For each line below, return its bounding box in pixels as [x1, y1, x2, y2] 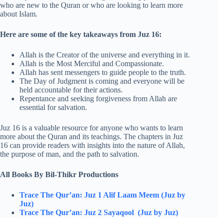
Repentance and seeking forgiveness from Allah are [19, 94, 177, 103]
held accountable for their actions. [19, 86, 123, 94]
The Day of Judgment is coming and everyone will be [19, 77, 184, 86]
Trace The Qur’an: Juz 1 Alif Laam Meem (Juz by [19, 191, 185, 200]
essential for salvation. [19, 103, 87, 112]
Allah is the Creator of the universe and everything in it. [19, 51, 190, 59]
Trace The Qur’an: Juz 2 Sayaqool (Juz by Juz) [19, 208, 178, 217]
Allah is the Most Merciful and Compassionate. [19, 59, 164, 68]
